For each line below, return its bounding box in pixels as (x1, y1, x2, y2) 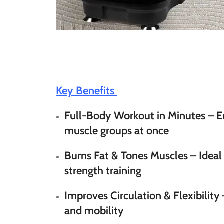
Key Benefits (56, 84, 117, 97)
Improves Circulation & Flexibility (64, 189, 220, 202)
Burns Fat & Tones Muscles (64, 149, 188, 162)
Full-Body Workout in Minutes (64, 109, 205, 122)
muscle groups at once (64, 124, 169, 137)
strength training (64, 164, 141, 177)
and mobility (64, 204, 124, 217)
